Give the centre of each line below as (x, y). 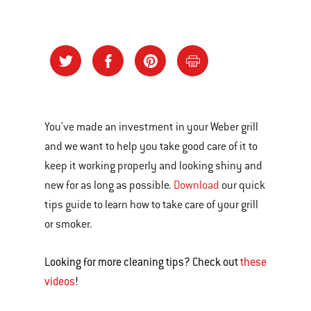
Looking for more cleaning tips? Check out (142, 262)
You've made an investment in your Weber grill (151, 127)
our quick (242, 185)
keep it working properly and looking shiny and (153, 166)
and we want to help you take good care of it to (151, 146)
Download (196, 185)
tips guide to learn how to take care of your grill (151, 205)
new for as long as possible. (109, 185)
